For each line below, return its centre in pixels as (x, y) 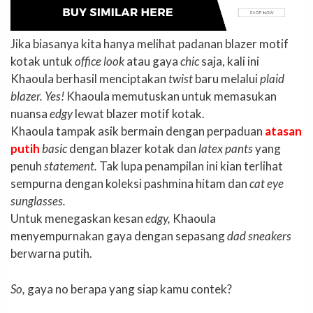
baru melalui (226, 79)
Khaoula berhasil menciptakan (89, 79)
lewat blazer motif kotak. (139, 114)
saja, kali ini (229, 61)
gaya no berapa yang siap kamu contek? (129, 289)
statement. (71, 166)
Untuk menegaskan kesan (78, 219)
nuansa (30, 114)
